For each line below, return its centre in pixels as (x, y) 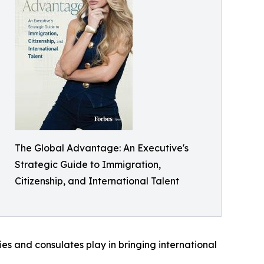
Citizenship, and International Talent (97, 181)
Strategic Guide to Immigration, (88, 165)
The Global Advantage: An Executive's (102, 148)
